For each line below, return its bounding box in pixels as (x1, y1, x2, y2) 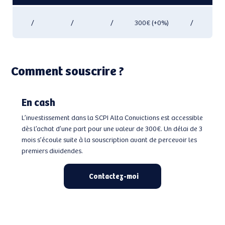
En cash (21, 94, 55, 110)
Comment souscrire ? (11, 60, 125, 79)
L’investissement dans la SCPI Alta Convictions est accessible (21, 112, 203, 123)
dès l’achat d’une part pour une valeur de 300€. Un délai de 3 (21, 123, 202, 134)
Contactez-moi (88, 171, 139, 182)
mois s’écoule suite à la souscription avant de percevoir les (21, 134, 197, 145)
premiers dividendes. (21, 145, 83, 156)
